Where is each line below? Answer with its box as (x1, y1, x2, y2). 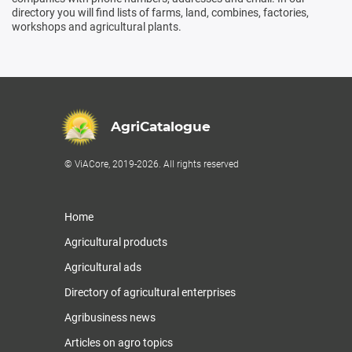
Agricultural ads (64, 260, 141, 273)
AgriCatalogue (111, 119, 211, 135)
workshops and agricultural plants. (12, 20, 181, 33)
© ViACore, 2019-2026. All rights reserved (64, 158, 239, 170)
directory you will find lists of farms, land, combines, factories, (12, 5, 309, 19)
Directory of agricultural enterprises (64, 285, 236, 299)
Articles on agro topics (64, 335, 173, 349)
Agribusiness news (64, 310, 156, 324)
